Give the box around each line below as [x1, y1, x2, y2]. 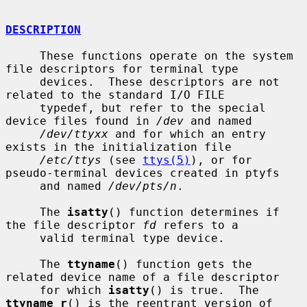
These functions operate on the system [5, 49, 40, 62]
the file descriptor [5, 218, 143, 232]
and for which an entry [108, 127, 266, 140]
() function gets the [115, 257, 252, 271]
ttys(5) [143, 153, 191, 167]
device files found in [5, 114, 156, 127]
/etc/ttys [40, 153, 101, 167]
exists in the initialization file [5, 140, 232, 153]
